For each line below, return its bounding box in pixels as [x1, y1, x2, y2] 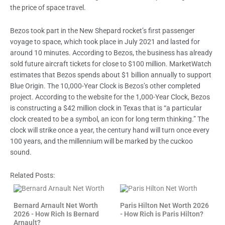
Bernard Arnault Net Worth [13, 201, 98, 209]
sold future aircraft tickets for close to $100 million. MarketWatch [10, 59, 211, 68]
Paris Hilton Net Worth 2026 [120, 201, 209, 209]
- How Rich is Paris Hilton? [120, 209, 204, 218]
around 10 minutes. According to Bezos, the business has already [10, 48, 212, 57]
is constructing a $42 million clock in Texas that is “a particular [10, 103, 202, 112]
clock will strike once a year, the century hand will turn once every [10, 126, 209, 134]
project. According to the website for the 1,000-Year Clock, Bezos [10, 92, 210, 101]
